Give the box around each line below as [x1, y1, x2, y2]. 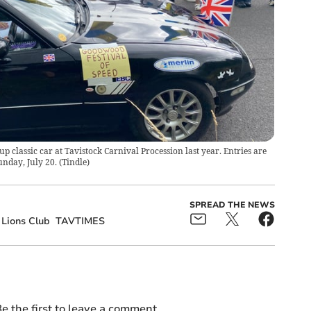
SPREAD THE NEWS [189, 199, 275, 211]
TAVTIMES [55, 215, 105, 228]
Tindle [61, 157, 87, 168]
